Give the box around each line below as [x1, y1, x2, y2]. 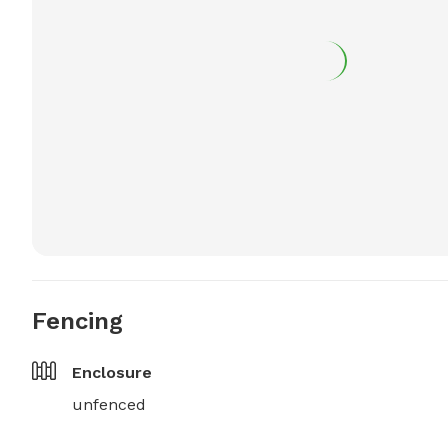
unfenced [72, 395, 146, 415]
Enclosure [72, 363, 152, 383]
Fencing [32, 307, 123, 336]
